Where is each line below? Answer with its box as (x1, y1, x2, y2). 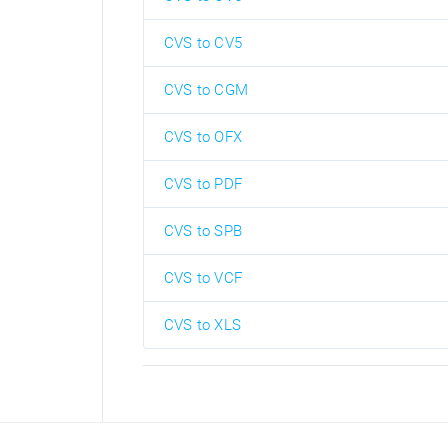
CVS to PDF (164, 175, 242, 193)
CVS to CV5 (164, 34, 242, 52)
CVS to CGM (164, 81, 248, 99)
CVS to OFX (164, 128, 242, 146)
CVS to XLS (164, 316, 241, 334)
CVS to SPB (164, 222, 242, 240)
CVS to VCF (164, 269, 242, 287)
